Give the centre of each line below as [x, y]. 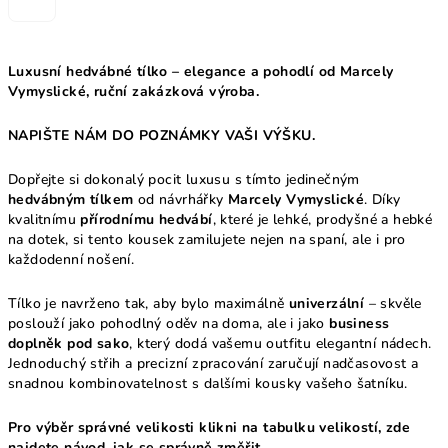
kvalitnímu [44, 219]
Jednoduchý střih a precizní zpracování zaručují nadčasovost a [213, 363]
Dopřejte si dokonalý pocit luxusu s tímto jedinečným [184, 179]
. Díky [382, 199]
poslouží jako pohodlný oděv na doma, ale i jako [169, 323]
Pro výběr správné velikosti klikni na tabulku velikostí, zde [209, 427]
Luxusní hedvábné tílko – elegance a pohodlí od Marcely [201, 71]
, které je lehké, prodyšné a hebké [322, 219]
